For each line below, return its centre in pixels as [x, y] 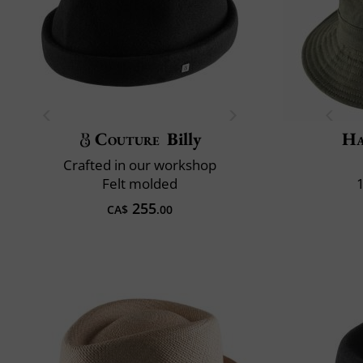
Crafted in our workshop [140, 164]
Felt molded [140, 183]
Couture [127, 139]
